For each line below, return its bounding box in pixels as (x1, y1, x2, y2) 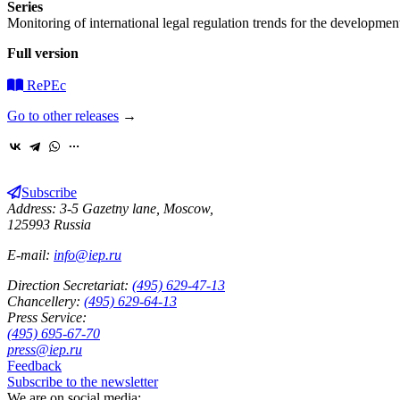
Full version (7, 45, 79, 61)
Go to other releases (7, 107, 119, 123)
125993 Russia (7, 216, 91, 232)
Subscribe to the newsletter (7, 373, 158, 389)
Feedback (7, 357, 62, 373)
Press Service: (7, 309, 87, 325)
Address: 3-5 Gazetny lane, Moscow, (7, 200, 213, 216)
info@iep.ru (54, 246, 121, 262)
